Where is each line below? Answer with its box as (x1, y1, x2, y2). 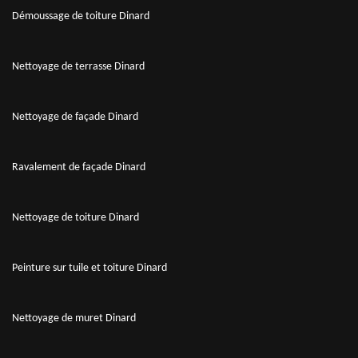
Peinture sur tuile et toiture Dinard (12, 261, 167, 274)
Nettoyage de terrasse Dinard (12, 60, 145, 73)
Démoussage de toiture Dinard (12, 10, 149, 22)
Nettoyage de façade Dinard (12, 110, 138, 123)
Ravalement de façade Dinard (12, 161, 145, 173)
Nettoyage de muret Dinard (12, 312, 136, 324)
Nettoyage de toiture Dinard (12, 211, 139, 224)
